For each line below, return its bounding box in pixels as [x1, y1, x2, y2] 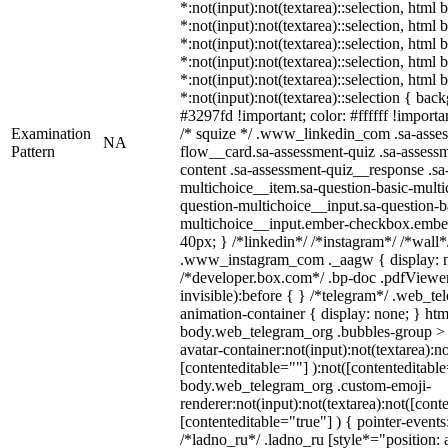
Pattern [11, 143, 55, 160]
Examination [11, 125, 91, 142]
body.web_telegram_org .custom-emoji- [180, 377, 431, 394]
